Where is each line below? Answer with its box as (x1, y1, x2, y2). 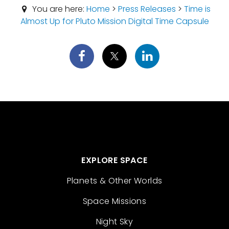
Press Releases (118, 3, 176, 15)
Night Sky (96, 216, 133, 227)
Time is (184, 3, 211, 15)
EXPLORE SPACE (81, 154, 148, 166)
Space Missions (82, 195, 147, 207)
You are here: (30, 3, 86, 15)
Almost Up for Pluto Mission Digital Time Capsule (20, 15, 209, 27)
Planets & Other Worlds (66, 175, 163, 187)
